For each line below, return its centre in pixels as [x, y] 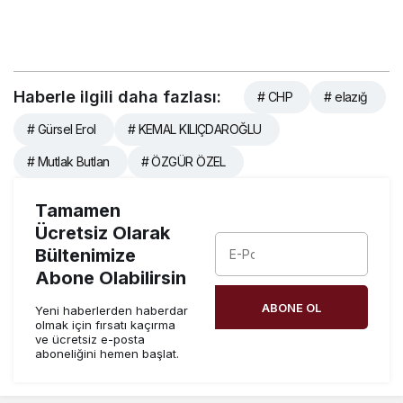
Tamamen [78, 211]
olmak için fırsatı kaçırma [105, 325]
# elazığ [346, 97]
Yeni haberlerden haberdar [112, 311]
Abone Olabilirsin [111, 278]
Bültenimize [85, 256]
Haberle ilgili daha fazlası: [117, 97]
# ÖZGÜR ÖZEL [183, 162]
